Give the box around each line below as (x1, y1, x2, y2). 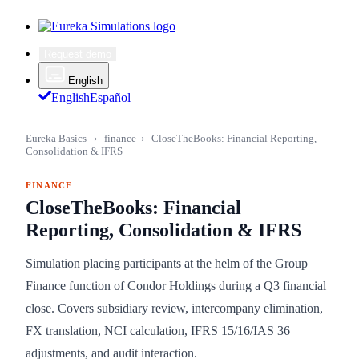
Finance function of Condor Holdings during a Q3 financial (26, 279, 326, 292)
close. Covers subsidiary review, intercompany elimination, (26, 301, 323, 315)
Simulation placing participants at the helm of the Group (26, 256, 308, 270)
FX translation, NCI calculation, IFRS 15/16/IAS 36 (26, 324, 290, 337)
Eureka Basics (26, 132, 87, 144)
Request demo (44, 48, 111, 60)
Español (90, 91, 131, 104)
